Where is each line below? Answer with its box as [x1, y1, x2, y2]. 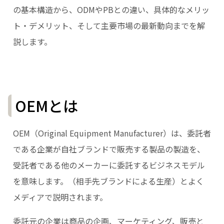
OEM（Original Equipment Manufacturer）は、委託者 [12, 127, 211, 139]
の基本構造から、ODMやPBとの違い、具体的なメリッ [12, 3, 209, 16]
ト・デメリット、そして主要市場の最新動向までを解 [12, 19, 205, 32]
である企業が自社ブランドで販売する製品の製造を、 [12, 143, 205, 155]
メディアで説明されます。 [12, 191, 107, 203]
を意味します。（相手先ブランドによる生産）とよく [12, 175, 204, 187]
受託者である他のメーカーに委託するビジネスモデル [12, 159, 205, 171]
